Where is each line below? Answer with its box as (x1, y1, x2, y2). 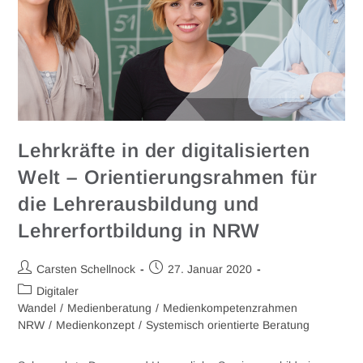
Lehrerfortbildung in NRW (18, 219, 260, 241)
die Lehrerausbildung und (18, 192, 259, 215)
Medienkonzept (56, 318, 135, 331)
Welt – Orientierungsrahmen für (18, 165, 318, 188)
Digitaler (36, 284, 79, 297)
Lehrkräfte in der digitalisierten (18, 139, 310, 161)
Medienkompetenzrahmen (163, 301, 298, 314)
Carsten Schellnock (36, 262, 136, 275)
